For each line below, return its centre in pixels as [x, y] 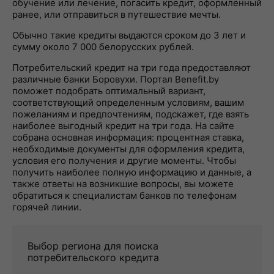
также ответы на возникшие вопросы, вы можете [123, 184]
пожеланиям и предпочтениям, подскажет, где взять [131, 114]
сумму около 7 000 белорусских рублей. [103, 47]
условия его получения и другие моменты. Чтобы [124, 161]
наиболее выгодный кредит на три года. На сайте [123, 126]
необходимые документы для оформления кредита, [128, 149]
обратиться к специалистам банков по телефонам [124, 195]
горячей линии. [47, 207]
